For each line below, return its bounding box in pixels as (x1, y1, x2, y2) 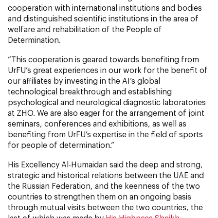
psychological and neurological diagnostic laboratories (8, 97, 206, 107)
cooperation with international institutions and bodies (8, 2, 202, 12)
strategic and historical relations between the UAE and (8, 170, 204, 180)
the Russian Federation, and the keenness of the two (8, 181, 200, 190)
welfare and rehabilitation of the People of (8, 24, 162, 34)
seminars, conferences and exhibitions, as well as (8, 118, 186, 128)
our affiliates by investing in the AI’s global (8, 75, 160, 85)
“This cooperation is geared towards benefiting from (8, 54, 199, 64)
